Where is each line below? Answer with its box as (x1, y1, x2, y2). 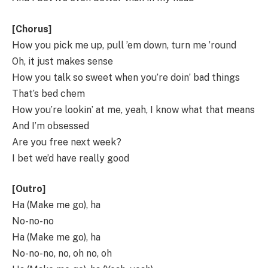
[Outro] (12, 183, 45, 195)
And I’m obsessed (12, 120, 89, 132)
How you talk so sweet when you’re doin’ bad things (12, 71, 240, 83)
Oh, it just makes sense (12, 55, 113, 67)
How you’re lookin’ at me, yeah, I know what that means (12, 103, 255, 115)
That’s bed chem (12, 87, 85, 99)
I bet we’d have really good (12, 152, 129, 164)
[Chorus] (12, 23, 51, 35)
